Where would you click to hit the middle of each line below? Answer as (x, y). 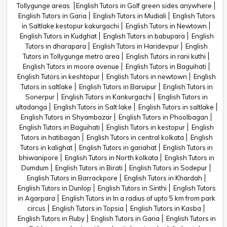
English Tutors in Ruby (51, 218)
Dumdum (35, 168)
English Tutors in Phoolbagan (163, 117)
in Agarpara (36, 198)
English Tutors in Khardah (163, 178)
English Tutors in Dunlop (54, 188)
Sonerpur (40, 97)
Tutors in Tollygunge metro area (71, 56)
